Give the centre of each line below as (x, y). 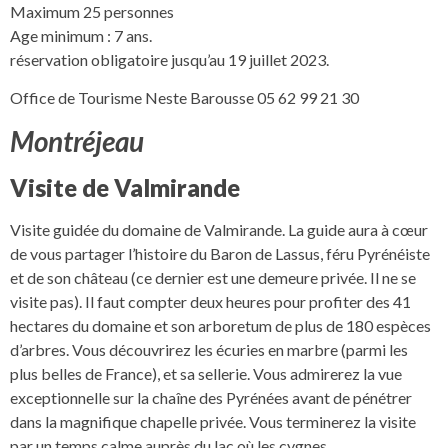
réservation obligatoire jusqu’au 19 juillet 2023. (169, 59)
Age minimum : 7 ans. (81, 35)
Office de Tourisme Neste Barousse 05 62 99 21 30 (184, 98)
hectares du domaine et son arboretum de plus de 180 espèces (220, 325)
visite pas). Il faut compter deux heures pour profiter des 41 (210, 301)
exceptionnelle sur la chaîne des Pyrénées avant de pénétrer (211, 397)
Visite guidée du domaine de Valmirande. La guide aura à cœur (219, 229)
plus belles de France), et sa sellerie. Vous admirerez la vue (206, 373)
